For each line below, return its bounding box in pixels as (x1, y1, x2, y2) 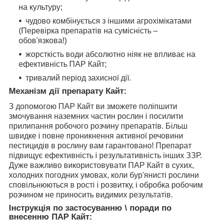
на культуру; (19, 2, 62, 11)
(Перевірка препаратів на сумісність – (19, 26, 158, 35)
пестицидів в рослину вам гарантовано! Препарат (9, 141, 192, 150)
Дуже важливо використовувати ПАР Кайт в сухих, (9, 161, 194, 169)
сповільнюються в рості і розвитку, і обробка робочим (9, 180, 203, 189)
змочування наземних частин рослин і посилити (9, 111, 183, 120)
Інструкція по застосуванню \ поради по (9, 203, 171, 213)
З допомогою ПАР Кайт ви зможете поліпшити (9, 102, 177, 110)
